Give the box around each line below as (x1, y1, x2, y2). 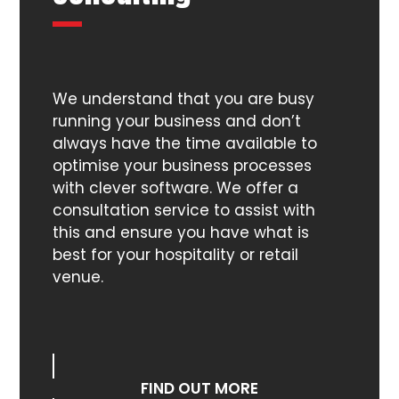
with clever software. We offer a (52, 177, 298, 199)
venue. (52, 266, 103, 289)
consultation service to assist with (52, 199, 315, 222)
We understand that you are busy (52, 88, 314, 110)
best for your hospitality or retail (52, 244, 298, 266)
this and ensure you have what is (52, 222, 309, 244)
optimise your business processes (52, 155, 312, 177)
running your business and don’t (52, 110, 301, 133)
